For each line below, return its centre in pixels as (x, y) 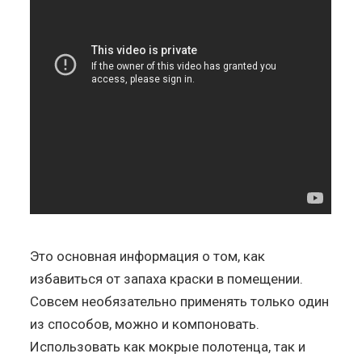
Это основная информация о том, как (148, 256)
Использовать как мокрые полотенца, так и (168, 346)
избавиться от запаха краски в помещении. (167, 278)
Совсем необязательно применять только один (180, 301)
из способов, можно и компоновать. (145, 324)
